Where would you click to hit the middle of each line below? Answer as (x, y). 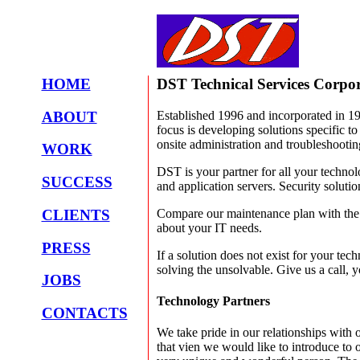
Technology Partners (213, 301)
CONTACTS (84, 313)
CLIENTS (76, 215)
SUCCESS (77, 182)
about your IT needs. (209, 227)
